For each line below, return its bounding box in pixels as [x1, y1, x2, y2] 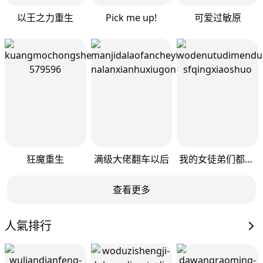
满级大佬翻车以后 [93, 152, 169, 166]
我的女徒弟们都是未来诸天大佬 [245, 152, 253, 166]
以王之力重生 [17, 11, 74, 25]
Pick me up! [106, 11, 157, 25]
